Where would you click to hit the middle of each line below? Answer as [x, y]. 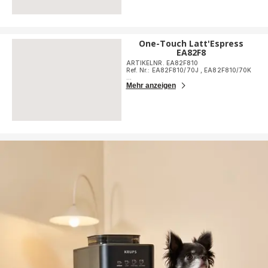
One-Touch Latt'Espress [191, 44]
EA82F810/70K [228, 70]
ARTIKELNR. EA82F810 [162, 63]
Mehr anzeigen [151, 86]
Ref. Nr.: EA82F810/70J [163, 70]
